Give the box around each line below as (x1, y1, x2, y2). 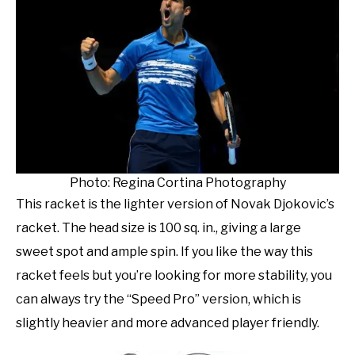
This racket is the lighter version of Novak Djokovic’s (16, 196, 334, 212)
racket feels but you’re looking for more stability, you (16, 267, 332, 283)
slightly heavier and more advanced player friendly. (16, 315, 319, 330)
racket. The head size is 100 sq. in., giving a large (16, 219, 301, 235)
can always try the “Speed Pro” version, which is (16, 291, 301, 307)
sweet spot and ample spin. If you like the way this (16, 243, 313, 259)
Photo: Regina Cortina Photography (69, 174, 286, 190)
